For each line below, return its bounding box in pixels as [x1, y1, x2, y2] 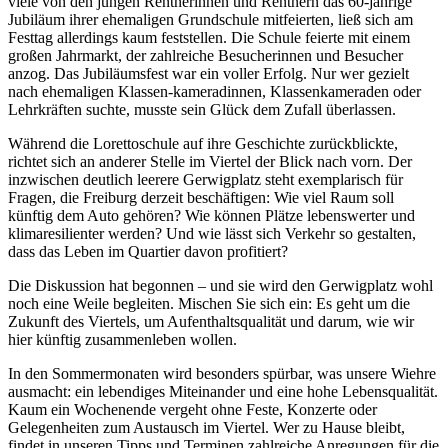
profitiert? [227, 243, 288, 261]
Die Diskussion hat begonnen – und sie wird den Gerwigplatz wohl [8, 277, 433, 295]
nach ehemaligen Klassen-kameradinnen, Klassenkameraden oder [8, 83, 421, 101]
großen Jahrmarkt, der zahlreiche [8, 47, 214, 65]
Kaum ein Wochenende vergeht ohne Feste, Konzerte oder [8, 401, 377, 419]
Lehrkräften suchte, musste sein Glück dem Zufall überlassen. [8, 101, 396, 119]
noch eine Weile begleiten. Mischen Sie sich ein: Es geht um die [8, 295, 410, 313]
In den [8, 365, 52, 383]
